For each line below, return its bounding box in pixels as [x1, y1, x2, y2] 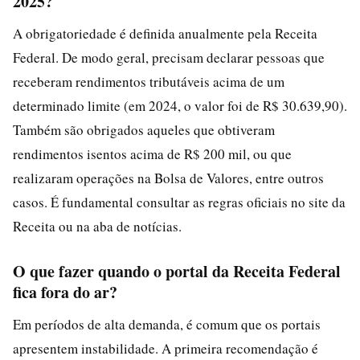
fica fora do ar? [13, 280, 117, 304]
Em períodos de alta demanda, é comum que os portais [13, 314, 321, 333]
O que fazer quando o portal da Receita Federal [13, 259, 341, 283]
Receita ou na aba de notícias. [13, 216, 182, 235]
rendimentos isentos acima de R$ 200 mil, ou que [13, 144, 292, 163]
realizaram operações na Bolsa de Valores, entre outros [13, 168, 324, 187]
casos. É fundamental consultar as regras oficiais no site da [13, 192, 346, 211]
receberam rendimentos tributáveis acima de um [13, 72, 284, 91]
